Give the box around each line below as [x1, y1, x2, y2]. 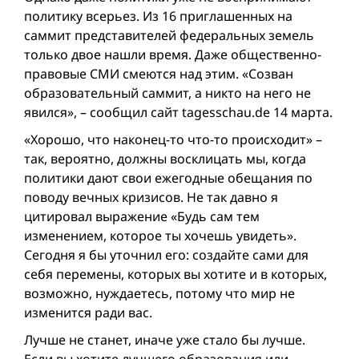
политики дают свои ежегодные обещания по [24, 169, 313, 188]
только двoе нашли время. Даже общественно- [24, 46, 321, 64]
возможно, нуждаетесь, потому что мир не [24, 284, 295, 303]
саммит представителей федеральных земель [24, 26, 314, 45]
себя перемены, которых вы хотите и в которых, [24, 265, 327, 284]
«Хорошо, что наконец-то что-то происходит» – [24, 131, 322, 149]
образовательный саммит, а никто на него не [24, 84, 311, 103]
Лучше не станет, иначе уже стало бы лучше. [24, 331, 305, 349]
